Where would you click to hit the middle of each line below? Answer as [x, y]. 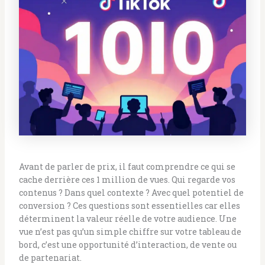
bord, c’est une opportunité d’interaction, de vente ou [127, 244]
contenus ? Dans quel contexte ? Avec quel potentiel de [131, 192]
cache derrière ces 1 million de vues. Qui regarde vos [127, 179]
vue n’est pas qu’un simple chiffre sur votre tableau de [130, 231]
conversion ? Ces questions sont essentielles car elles [129, 205]
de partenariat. [50, 257]
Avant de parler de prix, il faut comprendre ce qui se [127, 166]
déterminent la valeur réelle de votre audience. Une [127, 218]
